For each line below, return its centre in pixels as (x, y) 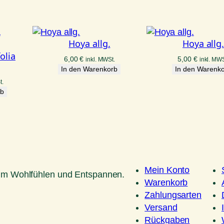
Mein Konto (167, 170)
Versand (161, 208)
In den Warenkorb (89, 69)
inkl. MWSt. (100, 59)
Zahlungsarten (173, 195)
